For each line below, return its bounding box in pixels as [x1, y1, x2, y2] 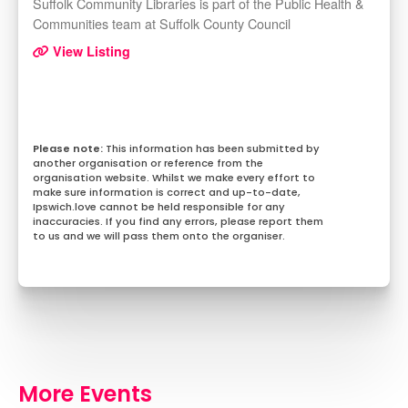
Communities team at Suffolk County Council [33, 14, 291, 34]
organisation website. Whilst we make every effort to [33, 170, 315, 186]
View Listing [49, 42, 130, 61]
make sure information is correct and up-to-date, [33, 185, 301, 200]
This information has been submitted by [106, 141, 320, 157]
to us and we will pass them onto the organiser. [33, 229, 285, 244]
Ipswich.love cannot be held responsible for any [33, 199, 285, 215]
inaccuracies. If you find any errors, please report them [33, 214, 323, 229]
